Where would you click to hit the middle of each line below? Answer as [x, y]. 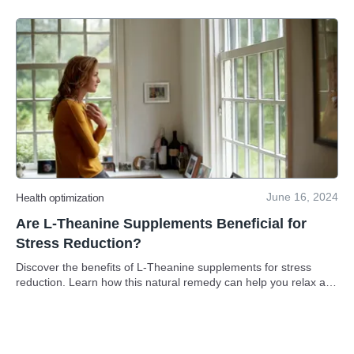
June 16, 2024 [302, 197]
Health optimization [60, 197]
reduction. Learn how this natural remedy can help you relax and [177, 282]
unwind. [35, 297]
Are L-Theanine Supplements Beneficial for [161, 224]
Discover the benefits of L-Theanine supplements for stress [164, 267]
